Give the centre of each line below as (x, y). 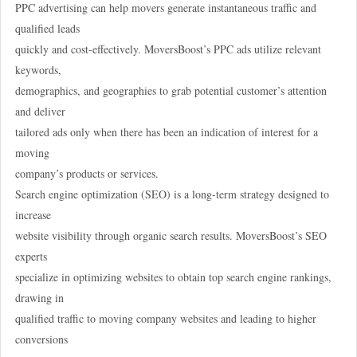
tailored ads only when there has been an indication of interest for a (166, 131)
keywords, (38, 69)
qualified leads (47, 28)
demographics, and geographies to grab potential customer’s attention (171, 90)
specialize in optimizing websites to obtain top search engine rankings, (173, 277)
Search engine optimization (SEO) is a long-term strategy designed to (172, 194)
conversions (41, 339)
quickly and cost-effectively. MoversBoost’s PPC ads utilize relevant (168, 49)
